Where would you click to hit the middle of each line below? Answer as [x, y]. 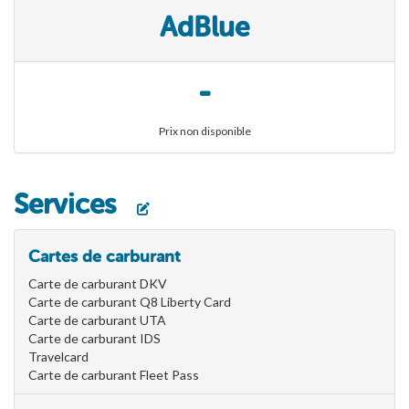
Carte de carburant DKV [98, 284]
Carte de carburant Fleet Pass [114, 375]
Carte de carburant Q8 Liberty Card [130, 302]
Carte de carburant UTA [97, 320]
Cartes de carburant [105, 257]
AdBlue [204, 28]
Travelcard [58, 357]
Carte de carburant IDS [94, 339]
